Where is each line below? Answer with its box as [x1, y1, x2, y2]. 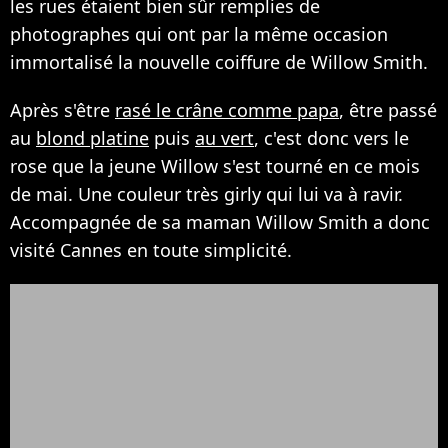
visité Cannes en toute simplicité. [10, 237, 292, 262]
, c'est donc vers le [254, 125, 409, 150]
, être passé [339, 97, 437, 122]
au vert [195, 125, 254, 150]
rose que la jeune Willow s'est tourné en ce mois [10, 153, 420, 178]
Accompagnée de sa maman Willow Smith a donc [10, 209, 430, 234]
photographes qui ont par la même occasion [10, 21, 388, 46]
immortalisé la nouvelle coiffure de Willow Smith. [10, 49, 428, 74]
